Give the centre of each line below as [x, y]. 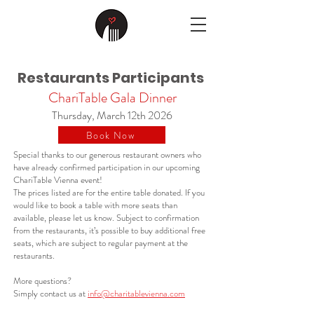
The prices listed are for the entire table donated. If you [109, 192]
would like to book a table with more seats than [95, 205]
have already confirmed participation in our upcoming [107, 167]
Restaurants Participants [112, 78]
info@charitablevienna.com [136, 293]
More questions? [42, 281]
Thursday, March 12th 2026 [112, 115]
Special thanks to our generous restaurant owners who [107, 155]
